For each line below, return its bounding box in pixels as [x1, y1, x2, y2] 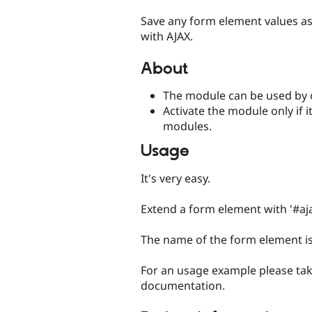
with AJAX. [141, 28, 193, 44]
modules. [163, 118, 212, 134]
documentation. [141, 278, 225, 294]
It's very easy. [141, 170, 210, 186]
